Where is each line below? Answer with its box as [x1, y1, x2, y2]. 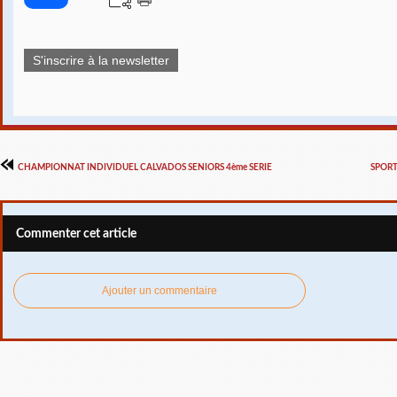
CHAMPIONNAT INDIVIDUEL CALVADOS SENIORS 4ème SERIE [17, 162, 272, 172]
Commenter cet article [16, 226, 136, 240]
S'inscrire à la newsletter [33, 52, 169, 67]
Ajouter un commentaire [102, 284, 217, 298]
